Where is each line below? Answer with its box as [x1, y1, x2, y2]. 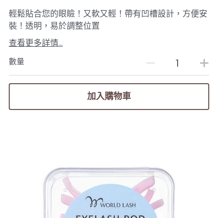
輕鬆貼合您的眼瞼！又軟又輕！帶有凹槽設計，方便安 [8, 8, 207, 19]
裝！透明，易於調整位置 [8, 20, 100, 31]
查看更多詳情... [8, 37, 63, 48]
